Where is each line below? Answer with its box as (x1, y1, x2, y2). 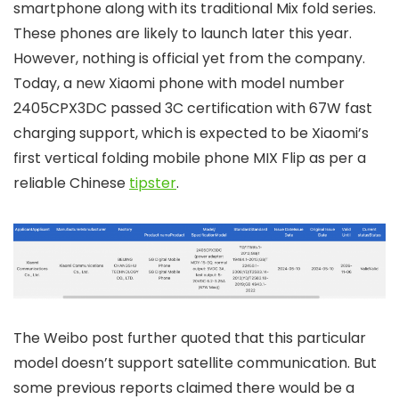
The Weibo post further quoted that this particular (13, 328, 366, 349)
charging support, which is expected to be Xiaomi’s (13, 122, 369, 143)
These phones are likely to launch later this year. (13, 22, 352, 44)
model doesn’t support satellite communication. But (13, 353, 377, 374)
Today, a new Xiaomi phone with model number (13, 72, 345, 94)
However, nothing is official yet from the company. (13, 47, 365, 69)
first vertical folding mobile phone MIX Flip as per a (13, 147, 366, 168)
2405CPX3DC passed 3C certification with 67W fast (13, 97, 372, 118)
